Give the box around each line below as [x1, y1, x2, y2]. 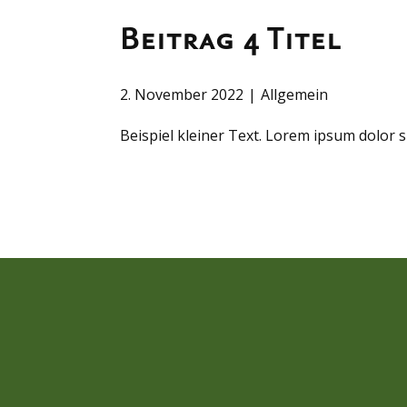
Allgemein [261, 84, 328, 104]
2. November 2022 [120, 84, 243, 104]
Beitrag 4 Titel [120, 16, 342, 58]
